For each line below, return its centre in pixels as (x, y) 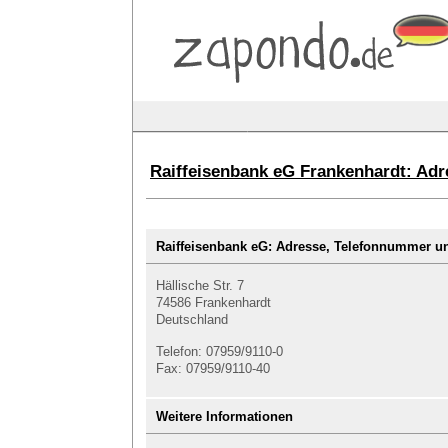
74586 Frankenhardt (213, 302)
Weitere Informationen (224, 416)
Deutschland (192, 319)
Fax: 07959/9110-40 (213, 368)
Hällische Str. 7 (200, 285)
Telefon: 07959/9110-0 (219, 351)
